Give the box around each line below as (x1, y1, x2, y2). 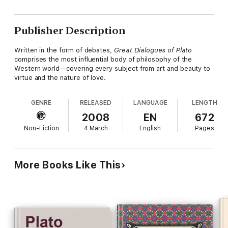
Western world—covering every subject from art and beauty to (14, 64, 211, 72)
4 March (83, 124, 108, 132)
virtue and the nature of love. (14, 73, 106, 81)
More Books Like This (14, 158, 121, 171)
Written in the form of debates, (14, 46, 114, 54)
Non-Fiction (23, 124, 59, 132)
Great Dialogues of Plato (113, 46, 192, 54)
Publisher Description (14, 24, 126, 37)
